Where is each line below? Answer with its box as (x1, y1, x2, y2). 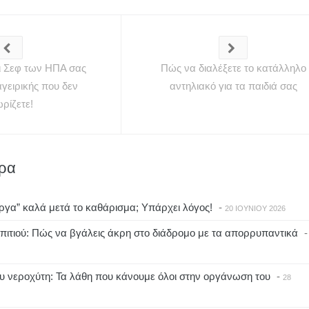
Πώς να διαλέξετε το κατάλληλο (160, 62, 306, 74)
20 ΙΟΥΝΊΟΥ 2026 (225, 204, 286, 213)
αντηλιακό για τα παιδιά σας (169, 80, 297, 92)
